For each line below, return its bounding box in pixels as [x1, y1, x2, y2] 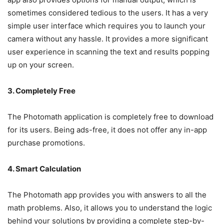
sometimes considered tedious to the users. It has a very [7, 7, 208, 17]
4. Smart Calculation [7, 163, 81, 173]
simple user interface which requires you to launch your [7, 20, 205, 30]
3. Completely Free [7, 85, 75, 95]
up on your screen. [7, 59, 74, 69]
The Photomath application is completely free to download [7, 111, 213, 121]
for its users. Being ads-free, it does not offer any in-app [7, 124, 207, 134]
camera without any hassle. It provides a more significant [7, 33, 208, 43]
